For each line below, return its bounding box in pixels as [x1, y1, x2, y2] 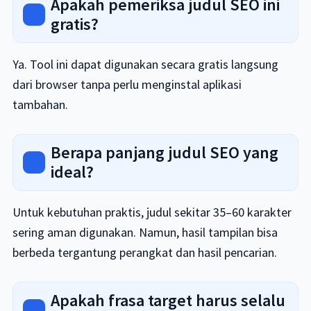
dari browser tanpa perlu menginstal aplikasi [12, 76, 242, 92]
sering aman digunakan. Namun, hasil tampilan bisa [12, 224, 278, 240]
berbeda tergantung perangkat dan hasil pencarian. [12, 244, 277, 260]
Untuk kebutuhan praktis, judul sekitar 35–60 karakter [12, 204, 292, 220]
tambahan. [12, 96, 68, 112]
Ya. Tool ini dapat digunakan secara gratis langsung [12, 56, 278, 72]
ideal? [50, 161, 94, 183]
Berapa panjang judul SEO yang [50, 142, 278, 163]
